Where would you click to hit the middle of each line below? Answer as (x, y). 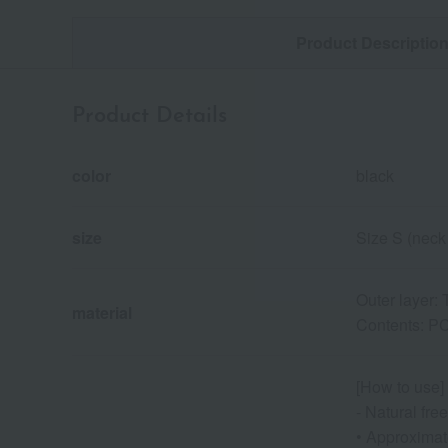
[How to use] (400, 387)
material (102, 312)
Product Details (149, 117)
